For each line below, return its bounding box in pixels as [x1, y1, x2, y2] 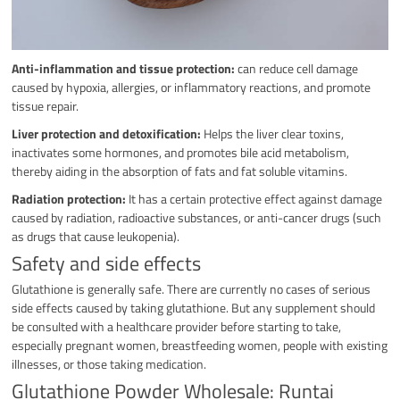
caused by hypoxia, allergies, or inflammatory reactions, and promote [12, 77, 371, 96]
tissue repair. [12, 96, 79, 115]
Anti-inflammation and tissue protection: [12, 58, 236, 78]
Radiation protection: [12, 188, 127, 208]
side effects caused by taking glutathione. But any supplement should [12, 297, 376, 317]
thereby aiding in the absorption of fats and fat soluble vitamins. [12, 161, 348, 180]
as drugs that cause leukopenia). [12, 226, 180, 246]
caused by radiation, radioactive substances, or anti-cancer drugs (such [12, 207, 382, 227]
